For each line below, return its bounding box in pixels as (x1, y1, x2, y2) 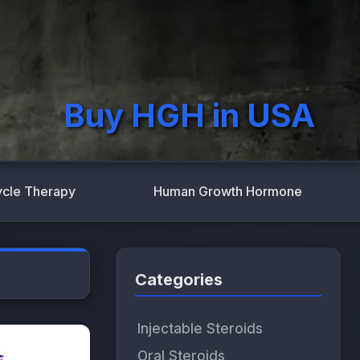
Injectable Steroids (137, 321, 264, 337)
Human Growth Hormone (153, 183, 302, 199)
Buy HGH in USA (63, 96, 315, 135)
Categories (135, 270, 223, 289)
